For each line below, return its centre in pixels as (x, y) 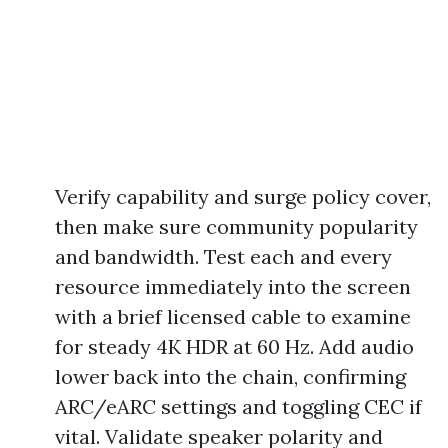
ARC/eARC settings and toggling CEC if (238, 406)
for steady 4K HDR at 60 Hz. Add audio (234, 346)
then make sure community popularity (236, 226)
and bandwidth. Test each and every (223, 256)
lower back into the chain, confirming (230, 376)
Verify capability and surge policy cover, (243, 196)
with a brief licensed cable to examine (233, 316)
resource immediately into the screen (233, 286)
